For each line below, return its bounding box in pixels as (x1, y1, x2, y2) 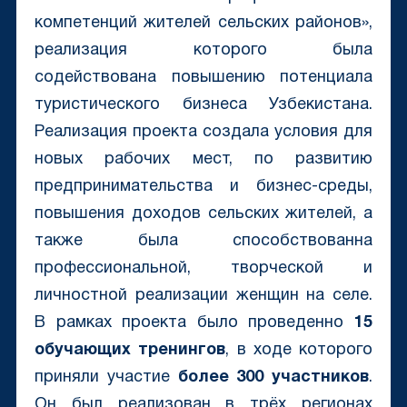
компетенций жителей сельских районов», (34, 15, 373, 32)
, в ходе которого (225, 342, 373, 359)
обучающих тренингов (34, 342, 226, 359)
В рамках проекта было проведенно (34, 315, 355, 332)
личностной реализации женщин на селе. (34, 288, 373, 304)
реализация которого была (34, 43, 373, 59)
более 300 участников (177, 370, 370, 386)
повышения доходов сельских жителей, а (34, 206, 373, 223)
